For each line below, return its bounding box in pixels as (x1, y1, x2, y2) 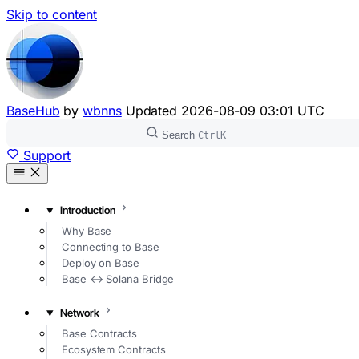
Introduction (59, 204, 115, 217)
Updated (125, 103, 182, 119)
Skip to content (6, 6, 97, 22)
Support (22, 147, 71, 163)
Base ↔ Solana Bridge (62, 272, 175, 285)
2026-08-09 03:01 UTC (181, 103, 325, 119)
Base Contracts (62, 326, 137, 340)
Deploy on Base (62, 256, 139, 269)
